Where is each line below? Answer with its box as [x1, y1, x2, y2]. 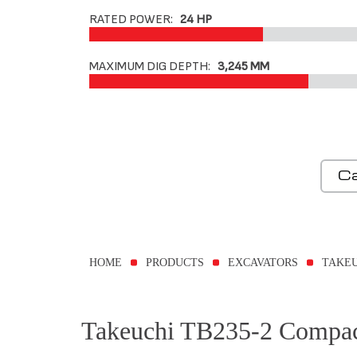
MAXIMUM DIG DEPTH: [89, 59, 218, 74]
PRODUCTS [146, 256, 204, 269]
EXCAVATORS [228, 256, 298, 269]
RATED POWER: [89, 12, 180, 27]
